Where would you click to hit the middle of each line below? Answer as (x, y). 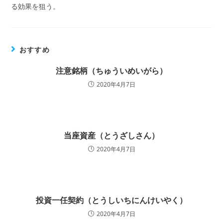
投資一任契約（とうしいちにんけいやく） (111, 200)
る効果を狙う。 (36, 6)
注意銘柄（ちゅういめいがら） (111, 71)
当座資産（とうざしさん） (111, 135)
